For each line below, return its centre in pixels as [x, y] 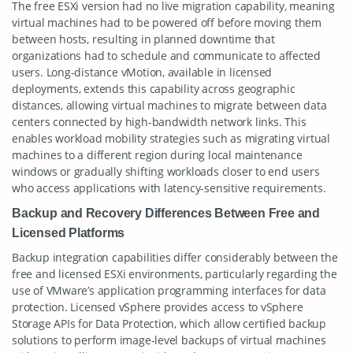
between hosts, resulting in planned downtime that [143, 39]
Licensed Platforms [69, 232]
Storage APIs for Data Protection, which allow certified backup [169, 323]
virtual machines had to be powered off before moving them [167, 22]
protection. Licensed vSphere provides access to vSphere [158, 307]
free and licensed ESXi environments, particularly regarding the [175, 274]
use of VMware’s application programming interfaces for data [169, 290]
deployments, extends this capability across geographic [154, 89]
